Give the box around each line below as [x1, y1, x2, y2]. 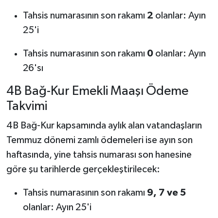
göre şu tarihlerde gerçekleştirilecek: [6, 164, 160, 174]
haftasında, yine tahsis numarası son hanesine [6, 149, 192, 160]
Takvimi [6, 100, 47, 113]
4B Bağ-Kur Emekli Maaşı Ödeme [6, 85, 188, 98]
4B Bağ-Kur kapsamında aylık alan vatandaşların [6, 120, 202, 130]
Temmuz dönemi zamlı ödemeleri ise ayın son [6, 135, 193, 145]
